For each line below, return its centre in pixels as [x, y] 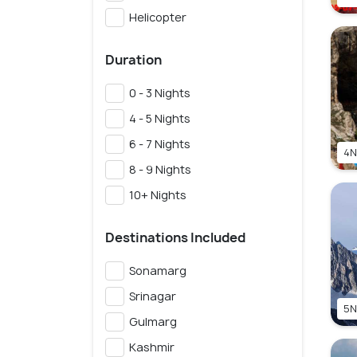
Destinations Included [175, 238]
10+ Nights [155, 195]
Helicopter [155, 18]
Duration [133, 60]
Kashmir [149, 347]
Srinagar [150, 296]
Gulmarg [151, 322]
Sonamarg [155, 271]
